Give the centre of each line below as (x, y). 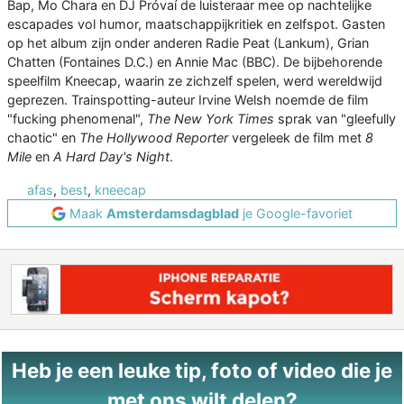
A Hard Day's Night (111, 157)
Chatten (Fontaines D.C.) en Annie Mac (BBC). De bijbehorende (195, 62)
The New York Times (211, 119)
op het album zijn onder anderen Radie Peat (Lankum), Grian (188, 43)
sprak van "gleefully (335, 119)
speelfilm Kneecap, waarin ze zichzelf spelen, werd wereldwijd (195, 81)
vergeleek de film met (297, 138)
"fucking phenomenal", (77, 119)
